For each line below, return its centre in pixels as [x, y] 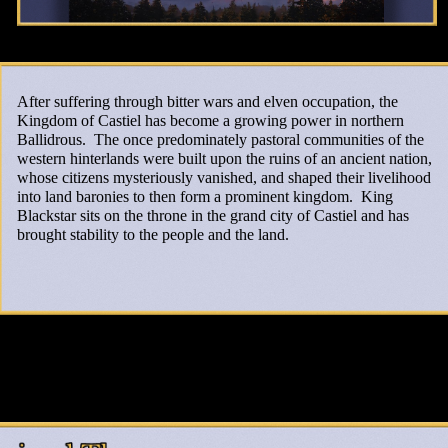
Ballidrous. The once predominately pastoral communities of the [220, 139]
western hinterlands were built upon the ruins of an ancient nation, [224, 158]
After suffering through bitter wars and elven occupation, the [207, 101]
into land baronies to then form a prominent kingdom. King [205, 196]
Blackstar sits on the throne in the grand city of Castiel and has [213, 215]
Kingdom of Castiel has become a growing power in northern [210, 120]
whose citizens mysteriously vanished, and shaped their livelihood [224, 177]
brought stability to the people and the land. [155, 234]
